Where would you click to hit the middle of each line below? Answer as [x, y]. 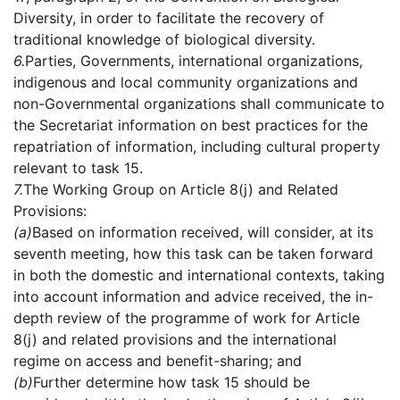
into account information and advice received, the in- [193, 297]
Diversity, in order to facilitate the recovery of [169, 18]
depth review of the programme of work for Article [187, 318]
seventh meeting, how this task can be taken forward [193, 254]
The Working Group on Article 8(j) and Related [181, 190]
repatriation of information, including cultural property [197, 147]
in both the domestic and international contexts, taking [199, 275]
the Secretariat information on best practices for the [191, 125]
